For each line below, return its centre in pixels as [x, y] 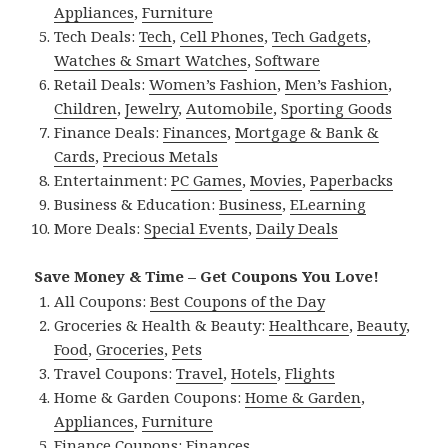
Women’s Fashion [213, 83]
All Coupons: [102, 300]
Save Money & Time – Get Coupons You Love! [207, 275]
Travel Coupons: [115, 372]
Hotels [254, 372]
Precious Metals [161, 155]
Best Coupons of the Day [238, 300]
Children [86, 107]
